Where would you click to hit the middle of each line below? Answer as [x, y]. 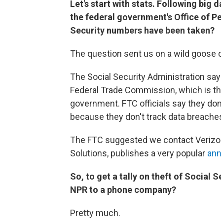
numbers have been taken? [161, 30]
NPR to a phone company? [123, 190]
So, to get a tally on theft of [127, 176]
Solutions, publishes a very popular [139, 153]
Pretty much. [95, 213]
